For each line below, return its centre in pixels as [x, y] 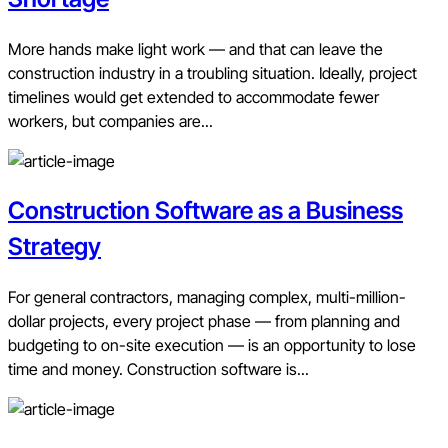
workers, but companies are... [110, 120]
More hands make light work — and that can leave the [195, 48]
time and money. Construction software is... [158, 368]
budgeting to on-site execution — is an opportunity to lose [212, 344]
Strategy [54, 246]
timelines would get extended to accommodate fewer [193, 96]
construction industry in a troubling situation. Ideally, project [212, 72]
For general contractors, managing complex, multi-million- [207, 296]
